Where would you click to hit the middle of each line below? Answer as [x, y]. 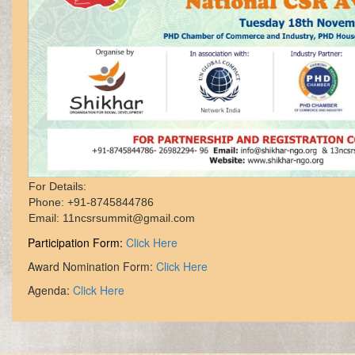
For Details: [59, 187]
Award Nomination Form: [92, 267]
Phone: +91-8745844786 [91, 202]
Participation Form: [76, 243]
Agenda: [50, 290]
